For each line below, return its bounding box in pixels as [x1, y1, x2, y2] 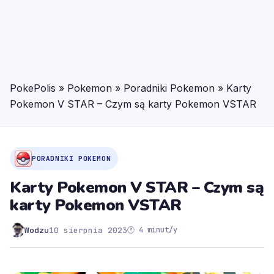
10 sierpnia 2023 [49, 224, 127, 235]
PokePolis [10, 82, 56, 94]
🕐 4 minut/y [127, 224, 177, 235]
